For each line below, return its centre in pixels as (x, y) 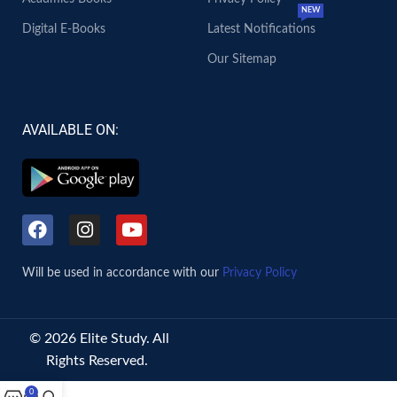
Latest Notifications (261, 29)
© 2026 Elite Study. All (99, 338)
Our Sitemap (241, 59)
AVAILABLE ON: (70, 130)
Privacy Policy (260, 272)
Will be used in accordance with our (122, 272)
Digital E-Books (64, 29)
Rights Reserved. (99, 360)
